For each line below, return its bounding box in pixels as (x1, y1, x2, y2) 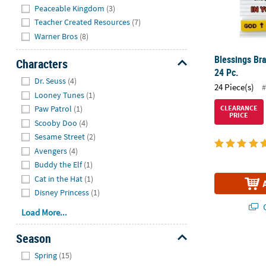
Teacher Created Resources (34, 17, 131, 28)
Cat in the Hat (34, 173, 83, 184)
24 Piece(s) (214, 81, 255, 93)
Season (15, 230, 51, 246)
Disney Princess (34, 187, 90, 198)
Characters (15, 55, 68, 72)
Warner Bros (34, 30, 78, 42)
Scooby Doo (34, 117, 78, 128)
